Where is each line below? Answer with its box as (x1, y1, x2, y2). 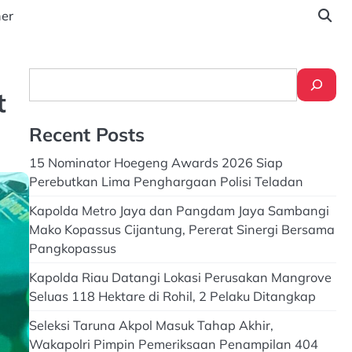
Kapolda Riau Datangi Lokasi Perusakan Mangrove (28, 269, 332, 285)
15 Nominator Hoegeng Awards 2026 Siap (28, 155, 283, 170)
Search (27, 69, 70, 85)
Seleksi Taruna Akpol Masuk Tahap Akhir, (28, 317, 273, 333)
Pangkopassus (28, 240, 116, 256)
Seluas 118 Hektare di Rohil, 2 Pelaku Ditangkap (28, 288, 316, 304)
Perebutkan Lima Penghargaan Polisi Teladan (28, 174, 303, 189)
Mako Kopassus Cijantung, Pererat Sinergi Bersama (28, 222, 335, 237)
